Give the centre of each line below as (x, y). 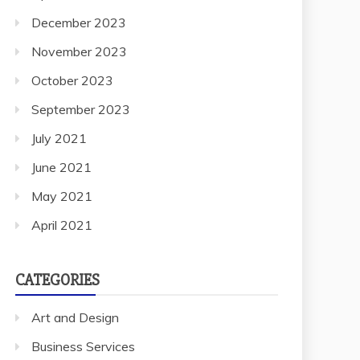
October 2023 (72, 64)
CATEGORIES (57, 264)
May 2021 (62, 180)
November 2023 (79, 35)
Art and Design (75, 301)
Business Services (83, 330)
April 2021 (62, 209)
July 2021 (59, 122)
